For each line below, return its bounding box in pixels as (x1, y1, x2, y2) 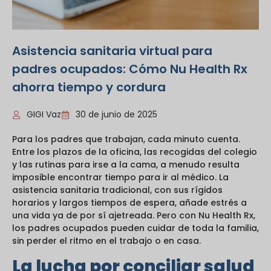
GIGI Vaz (27, 108, 61, 121)
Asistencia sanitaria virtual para (12, 42, 212, 60)
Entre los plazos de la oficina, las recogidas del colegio (12, 146, 257, 158)
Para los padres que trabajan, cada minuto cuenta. (12, 133, 240, 146)
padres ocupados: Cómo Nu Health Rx (12, 60, 247, 78)
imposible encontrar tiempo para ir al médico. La (12, 171, 229, 184)
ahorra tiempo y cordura (12, 79, 166, 96)
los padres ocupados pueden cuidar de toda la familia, (12, 222, 259, 235)
